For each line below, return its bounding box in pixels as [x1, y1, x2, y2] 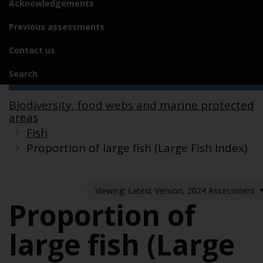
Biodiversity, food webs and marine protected [9, 97, 254, 113]
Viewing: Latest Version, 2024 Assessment [95, 185, 258, 196]
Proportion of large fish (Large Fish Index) [26, 140, 248, 156]
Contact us [9, 45, 55, 56]
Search [9, 68, 38, 79]
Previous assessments [9, 21, 104, 32]
